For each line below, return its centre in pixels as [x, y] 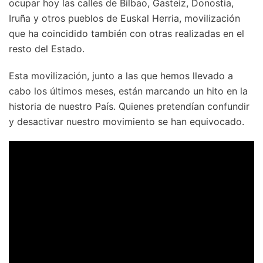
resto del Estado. [47, 48]
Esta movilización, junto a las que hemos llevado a [121, 75]
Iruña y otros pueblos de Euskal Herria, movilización [124, 18]
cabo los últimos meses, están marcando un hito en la [128, 91]
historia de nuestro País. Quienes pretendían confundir [129, 106]
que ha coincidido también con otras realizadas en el [127, 33]
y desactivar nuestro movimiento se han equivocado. [127, 121]
